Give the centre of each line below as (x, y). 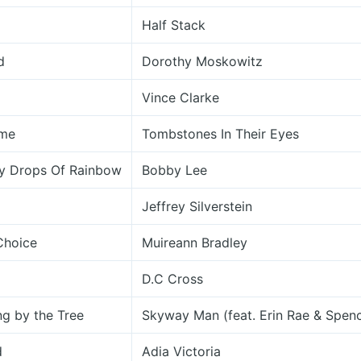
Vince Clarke (180, 98)
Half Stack (174, 25)
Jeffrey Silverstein (197, 206)
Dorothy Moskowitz (202, 61)
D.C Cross (172, 279)
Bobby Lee (174, 170)
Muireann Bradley (195, 243)
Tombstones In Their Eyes (220, 134)
